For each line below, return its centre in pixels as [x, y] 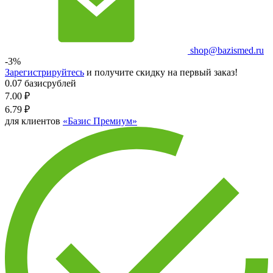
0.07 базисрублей [41, 83]
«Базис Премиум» [100, 121]
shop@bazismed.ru [226, 50]
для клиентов [34, 121]
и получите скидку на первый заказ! [161, 72]
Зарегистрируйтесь [44, 72]
